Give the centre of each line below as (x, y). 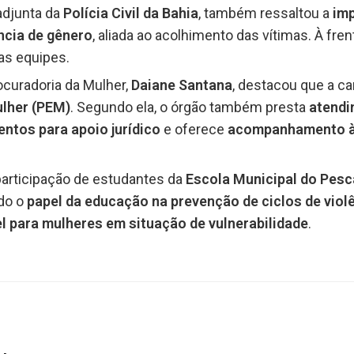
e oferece (194, 130)
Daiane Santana (182, 85)
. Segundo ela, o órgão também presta (190, 107)
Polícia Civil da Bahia (131, 13)
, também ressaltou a (264, 13)
